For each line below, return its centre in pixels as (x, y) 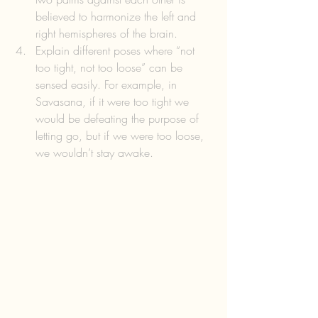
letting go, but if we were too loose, (121, 135)
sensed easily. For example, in (108, 84)
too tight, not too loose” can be (111, 67)
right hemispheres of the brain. (110, 33)
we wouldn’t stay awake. (96, 152)
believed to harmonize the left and (117, 16)
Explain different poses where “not (117, 50)
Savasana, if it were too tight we (114, 101)
